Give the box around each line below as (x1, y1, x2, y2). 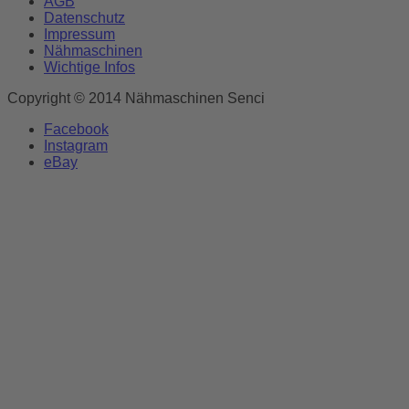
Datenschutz (44, 9, 125, 26)
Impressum (44, 26, 115, 42)
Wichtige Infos (44, 58, 135, 75)
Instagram (44, 137, 108, 153)
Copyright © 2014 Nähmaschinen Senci (7, 89, 265, 106)
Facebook (44, 121, 109, 137)
